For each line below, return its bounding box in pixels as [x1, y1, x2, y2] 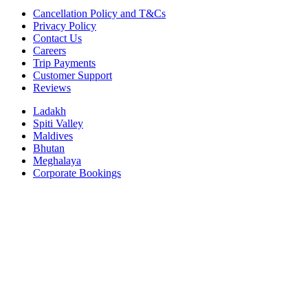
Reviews [33, 82, 71, 94]
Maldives [33, 130, 73, 142]
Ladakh [33, 105, 66, 118]
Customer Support [33, 69, 112, 82]
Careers [33, 45, 66, 57]
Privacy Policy [33, 20, 96, 32]
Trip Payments [33, 57, 96, 69]
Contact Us [33, 32, 82, 45]
